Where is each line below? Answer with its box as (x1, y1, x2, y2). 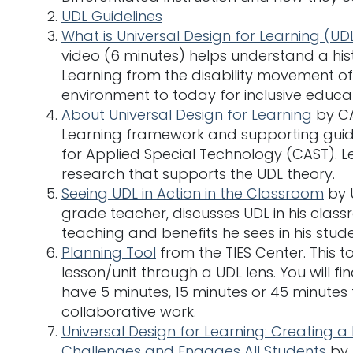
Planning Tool (61, 242, 156, 262)
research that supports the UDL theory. (61, 163, 335, 184)
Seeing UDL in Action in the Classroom (61, 183, 324, 203)
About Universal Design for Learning (61, 104, 312, 124)
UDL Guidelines (61, 6, 162, 26)
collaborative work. (61, 301, 196, 321)
